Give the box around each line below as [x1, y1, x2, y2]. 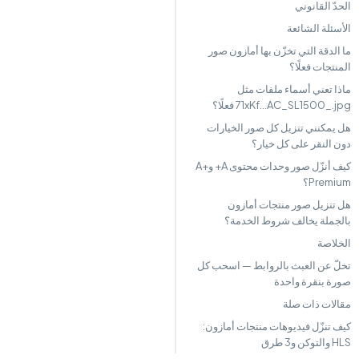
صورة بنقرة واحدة [274, 275, 351, 288]
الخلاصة [317, 236, 351, 249]
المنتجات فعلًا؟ [289, 60, 351, 73]
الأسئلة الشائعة [287, 22, 351, 34]
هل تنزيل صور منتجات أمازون [228, 198, 351, 211]
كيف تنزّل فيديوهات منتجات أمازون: [203, 320, 351, 333]
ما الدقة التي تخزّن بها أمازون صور [208, 44, 351, 57]
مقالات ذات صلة [283, 297, 351, 310]
